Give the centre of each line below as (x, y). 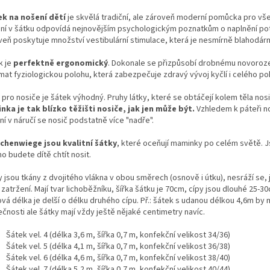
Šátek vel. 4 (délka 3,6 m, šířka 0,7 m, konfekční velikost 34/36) (118, 235)
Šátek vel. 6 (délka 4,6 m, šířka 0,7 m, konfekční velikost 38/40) (118, 258)
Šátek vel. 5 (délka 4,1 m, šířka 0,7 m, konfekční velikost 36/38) (118, 246)
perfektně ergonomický (61, 63)
